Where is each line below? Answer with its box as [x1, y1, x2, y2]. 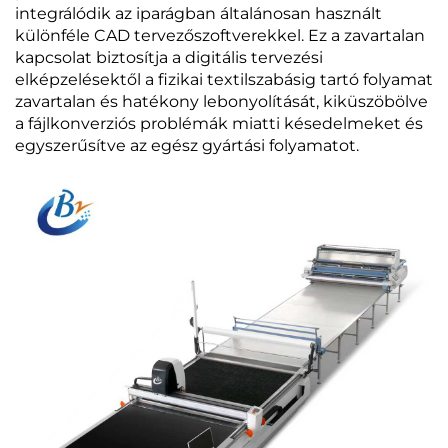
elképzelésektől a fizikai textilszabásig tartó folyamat [15, 69, 433, 89]
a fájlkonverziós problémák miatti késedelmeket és [15, 113, 423, 133]
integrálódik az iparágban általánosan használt [15, 3, 382, 23]
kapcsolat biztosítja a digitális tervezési [15, 47, 323, 67]
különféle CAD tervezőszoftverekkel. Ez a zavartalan [15, 25, 425, 45]
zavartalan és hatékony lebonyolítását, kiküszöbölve [15, 91, 428, 111]
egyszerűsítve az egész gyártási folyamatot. [15, 135, 359, 155]
